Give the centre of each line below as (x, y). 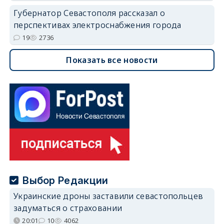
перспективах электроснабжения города (97, 25)
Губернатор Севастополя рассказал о (89, 13)
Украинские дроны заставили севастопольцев (108, 196)
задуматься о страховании (68, 208)
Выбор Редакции (65, 180)
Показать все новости (112, 60)
